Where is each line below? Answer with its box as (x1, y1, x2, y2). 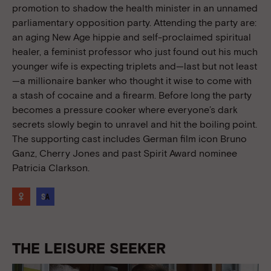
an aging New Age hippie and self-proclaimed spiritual (12, 31, 251, 43)
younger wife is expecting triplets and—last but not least (12, 60, 257, 72)
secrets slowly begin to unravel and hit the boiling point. (12, 118, 257, 130)
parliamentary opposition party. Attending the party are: (12, 16, 256, 28)
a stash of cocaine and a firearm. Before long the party (12, 89, 252, 101)
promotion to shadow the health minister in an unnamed (12, 2, 258, 14)
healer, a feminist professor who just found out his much (12, 45, 258, 57)
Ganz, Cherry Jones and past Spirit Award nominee (12, 147, 237, 159)
